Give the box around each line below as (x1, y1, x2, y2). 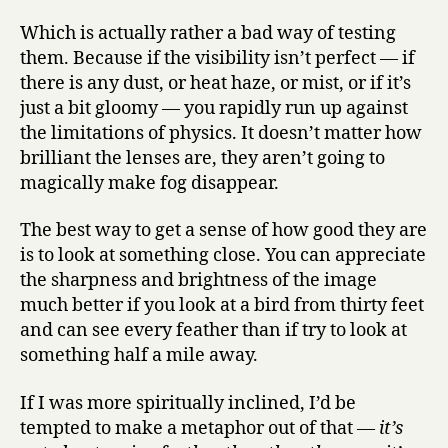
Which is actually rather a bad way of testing (20, 21, 396, 45)
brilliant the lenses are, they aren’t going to (20, 146, 385, 170)
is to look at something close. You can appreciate (20, 244, 426, 268)
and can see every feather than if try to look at (20, 319, 407, 343)
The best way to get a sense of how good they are (20, 219, 427, 243)
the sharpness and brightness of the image (20, 269, 377, 293)
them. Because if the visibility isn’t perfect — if (20, 46, 415, 70)
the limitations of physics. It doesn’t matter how (20, 121, 422, 145)
